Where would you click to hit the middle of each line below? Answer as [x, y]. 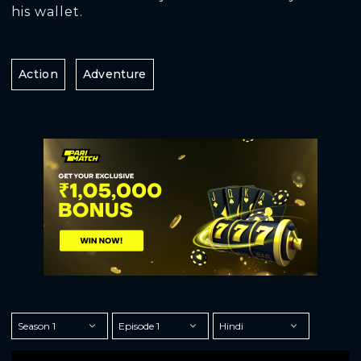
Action [38, 74]
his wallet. [47, 12]
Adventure [114, 74]
